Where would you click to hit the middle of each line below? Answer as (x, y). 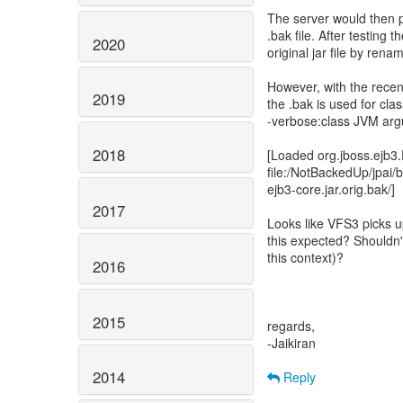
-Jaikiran (291, 343)
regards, (291, 326)
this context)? (305, 257)
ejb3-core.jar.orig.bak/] (331, 189)
